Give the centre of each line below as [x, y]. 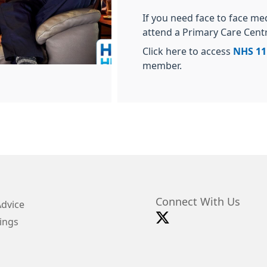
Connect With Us [198, 202]
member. [162, 66]
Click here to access [188, 52]
